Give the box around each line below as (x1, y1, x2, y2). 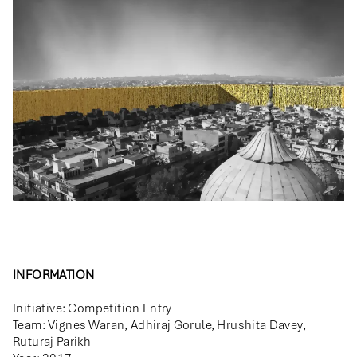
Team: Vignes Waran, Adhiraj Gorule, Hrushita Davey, (13, 317, 306, 334)
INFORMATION (13, 267, 95, 284)
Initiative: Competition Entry (13, 300, 172, 317)
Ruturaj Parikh (13, 334, 92, 351)
